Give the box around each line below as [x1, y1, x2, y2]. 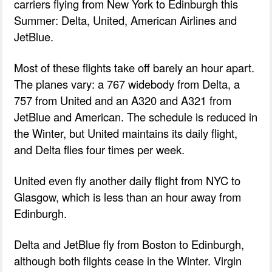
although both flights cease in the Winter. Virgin [14, 252, 242, 268]
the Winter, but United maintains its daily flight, [14, 124, 238, 141]
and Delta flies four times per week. [14, 141, 185, 157]
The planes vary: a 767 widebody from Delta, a [14, 75, 240, 92]
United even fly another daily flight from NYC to [14, 172, 241, 188]
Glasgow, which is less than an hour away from [14, 188, 242, 205]
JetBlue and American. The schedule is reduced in [14, 108, 258, 124]
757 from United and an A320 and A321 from [14, 92, 232, 108]
